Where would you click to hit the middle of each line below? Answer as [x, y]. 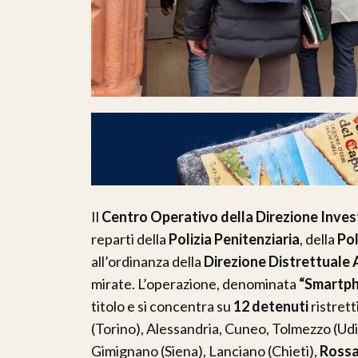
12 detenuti [271, 306]
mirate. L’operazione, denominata [195, 283]
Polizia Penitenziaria [234, 239]
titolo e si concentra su [162, 306]
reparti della [130, 239]
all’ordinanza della [147, 261]
